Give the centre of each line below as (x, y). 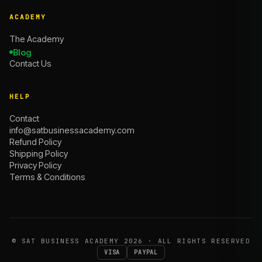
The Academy (37, 39)
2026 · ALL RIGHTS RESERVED (185, 241)
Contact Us (30, 63)
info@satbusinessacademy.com (72, 130)
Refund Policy (35, 142)
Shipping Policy (39, 153)
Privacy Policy (35, 165)
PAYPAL (146, 252)
